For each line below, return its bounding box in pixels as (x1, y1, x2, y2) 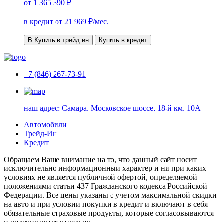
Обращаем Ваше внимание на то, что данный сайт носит (4, 155, 197, 164)
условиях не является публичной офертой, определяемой (4, 172, 197, 181)
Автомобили (24, 120, 67, 129)
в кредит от (24, 17, 64, 26)
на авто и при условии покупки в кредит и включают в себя (4, 199, 208, 208)
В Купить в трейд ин (28, 36, 89, 44)
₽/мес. (86, 17, 109, 26)
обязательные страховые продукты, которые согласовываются (4, 208, 214, 217)
